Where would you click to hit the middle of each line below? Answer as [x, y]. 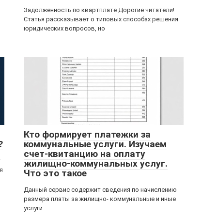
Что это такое [55, 173]
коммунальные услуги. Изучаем [95, 144]
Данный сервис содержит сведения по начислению [100, 190]
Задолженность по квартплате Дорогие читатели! [99, 10]
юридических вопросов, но [64, 28]
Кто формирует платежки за [87, 134]
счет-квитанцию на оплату [85, 154]
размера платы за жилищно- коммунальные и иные [100, 199]
